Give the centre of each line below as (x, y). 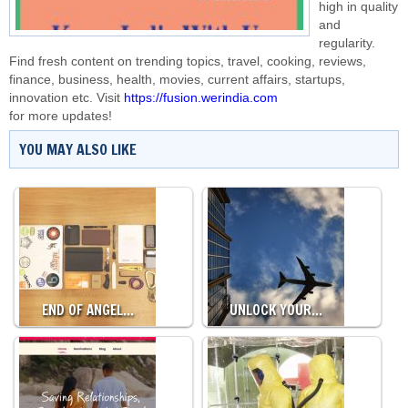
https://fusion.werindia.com (201, 98)
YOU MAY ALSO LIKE (78, 149)
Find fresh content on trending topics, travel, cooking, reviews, (188, 61)
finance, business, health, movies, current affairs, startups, (177, 80)
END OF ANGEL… (87, 310)
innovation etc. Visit (66, 98)
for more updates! (61, 116)
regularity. (347, 43)
